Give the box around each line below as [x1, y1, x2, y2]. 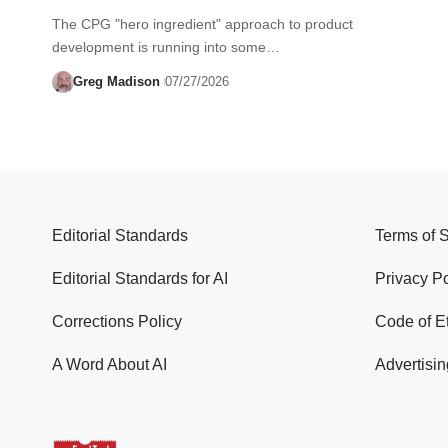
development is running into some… [52, 38, 280, 55]
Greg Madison [72, 73, 160, 89]
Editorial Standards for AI [52, 270, 228, 288]
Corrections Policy [52, 313, 182, 331]
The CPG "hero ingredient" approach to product [52, 15, 353, 32]
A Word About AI [52, 356, 167, 374]
